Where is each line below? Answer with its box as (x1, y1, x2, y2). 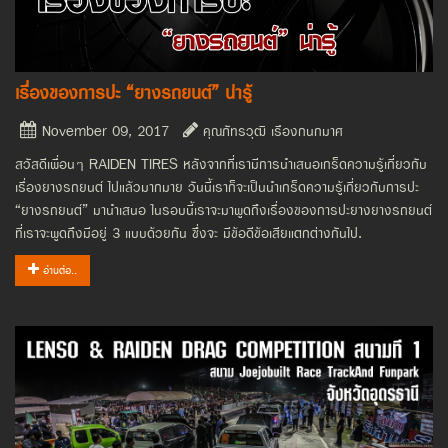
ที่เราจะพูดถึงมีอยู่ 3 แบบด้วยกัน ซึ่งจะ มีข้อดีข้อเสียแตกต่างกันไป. (15, 222, 362, 246)
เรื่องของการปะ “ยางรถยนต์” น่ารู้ (15, 79, 252, 109)
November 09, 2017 (37, 120, 169, 144)
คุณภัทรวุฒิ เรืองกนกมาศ (198, 120, 343, 144)
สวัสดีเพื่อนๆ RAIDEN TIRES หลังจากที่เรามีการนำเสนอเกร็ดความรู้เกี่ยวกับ (15, 153, 427, 177)
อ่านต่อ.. (39, 261, 77, 281)
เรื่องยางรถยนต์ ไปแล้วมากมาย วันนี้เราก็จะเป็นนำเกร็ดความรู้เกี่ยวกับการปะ (15, 176, 419, 200)
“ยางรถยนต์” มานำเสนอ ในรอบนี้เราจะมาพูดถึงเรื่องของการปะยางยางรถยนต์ (15, 199, 432, 223)
